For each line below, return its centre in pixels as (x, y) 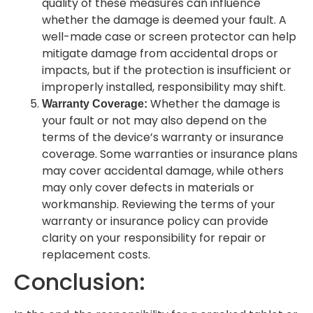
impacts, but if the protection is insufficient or (167, 70)
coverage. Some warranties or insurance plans (170, 154)
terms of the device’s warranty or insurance (163, 137)
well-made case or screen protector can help (169, 36)
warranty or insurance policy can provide (155, 221)
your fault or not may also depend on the (154, 120)
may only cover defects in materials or (148, 187)
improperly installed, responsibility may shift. (164, 87)
